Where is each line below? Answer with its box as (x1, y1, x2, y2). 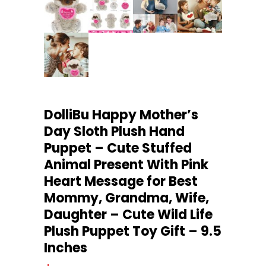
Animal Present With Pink (44, 155, 208, 174)
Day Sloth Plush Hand (44, 122, 185, 141)
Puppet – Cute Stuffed (44, 138, 192, 157)
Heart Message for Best (44, 172, 198, 191)
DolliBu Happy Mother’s (44, 105, 198, 124)
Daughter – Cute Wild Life (44, 205, 213, 224)
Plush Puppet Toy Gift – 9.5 (44, 221, 221, 240)
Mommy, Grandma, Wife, (44, 188, 209, 207)
